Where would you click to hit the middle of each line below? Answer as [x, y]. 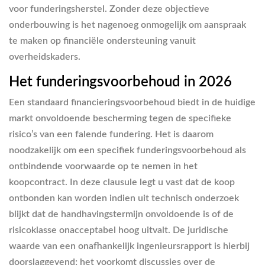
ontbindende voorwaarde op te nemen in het [103, 166]
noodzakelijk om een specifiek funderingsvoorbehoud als [127, 150]
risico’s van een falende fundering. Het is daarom [111, 134]
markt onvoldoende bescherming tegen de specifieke [120, 118]
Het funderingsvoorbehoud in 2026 [120, 82]
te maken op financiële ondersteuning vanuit [102, 41]
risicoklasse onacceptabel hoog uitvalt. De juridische [119, 230]
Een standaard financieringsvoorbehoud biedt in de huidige [132, 102]
